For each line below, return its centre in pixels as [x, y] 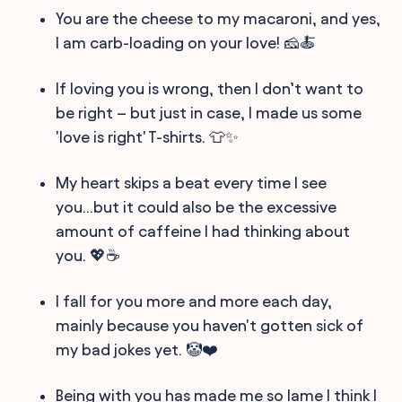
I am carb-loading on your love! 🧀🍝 [186, 42]
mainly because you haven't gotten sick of [210, 325]
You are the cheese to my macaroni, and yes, [218, 18]
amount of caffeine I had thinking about [203, 231]
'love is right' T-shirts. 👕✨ [148, 136]
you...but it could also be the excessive [197, 206]
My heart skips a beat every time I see [192, 182]
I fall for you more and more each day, [194, 301]
